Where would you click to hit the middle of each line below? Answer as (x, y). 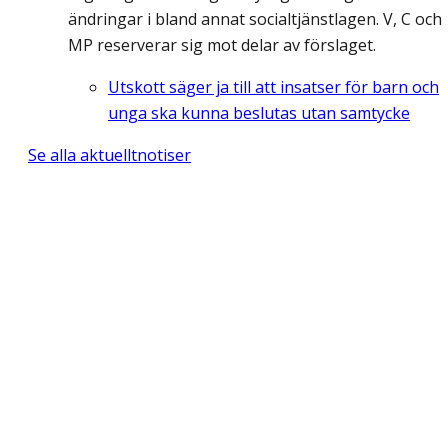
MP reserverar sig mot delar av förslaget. (222, 45)
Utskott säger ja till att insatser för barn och (273, 87)
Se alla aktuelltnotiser (109, 155)
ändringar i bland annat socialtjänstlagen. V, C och (255, 19)
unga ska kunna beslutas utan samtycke (259, 113)
